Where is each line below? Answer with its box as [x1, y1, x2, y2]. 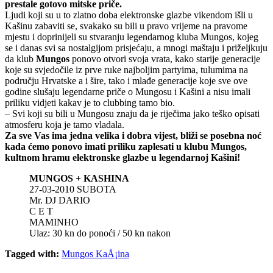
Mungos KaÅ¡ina [62, 248, 129, 259]
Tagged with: [5, 248, 59, 259]
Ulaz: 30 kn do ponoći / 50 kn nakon [29, 227, 171, 238]
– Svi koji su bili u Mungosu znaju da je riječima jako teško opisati [5, 108, 260, 119]
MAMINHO [29, 216, 79, 227]
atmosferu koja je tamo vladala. [5, 119, 124, 130]
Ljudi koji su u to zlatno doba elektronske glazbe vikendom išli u [5, 9, 253, 20]
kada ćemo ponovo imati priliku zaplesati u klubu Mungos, [5, 141, 247, 152]
